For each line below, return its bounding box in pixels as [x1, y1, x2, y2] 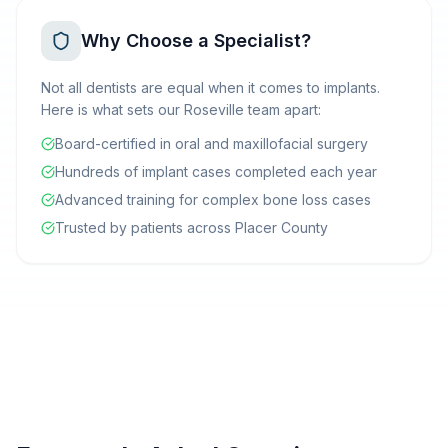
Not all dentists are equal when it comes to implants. [41, 79, 380, 96]
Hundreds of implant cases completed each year [55, 163, 377, 180]
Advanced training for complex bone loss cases [55, 191, 371, 208]
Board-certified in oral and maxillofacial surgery [55, 135, 368, 152]
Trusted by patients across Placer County [55, 219, 328, 236]
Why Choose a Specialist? [81, 30, 311, 51]
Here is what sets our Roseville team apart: [41, 101, 321, 118]
